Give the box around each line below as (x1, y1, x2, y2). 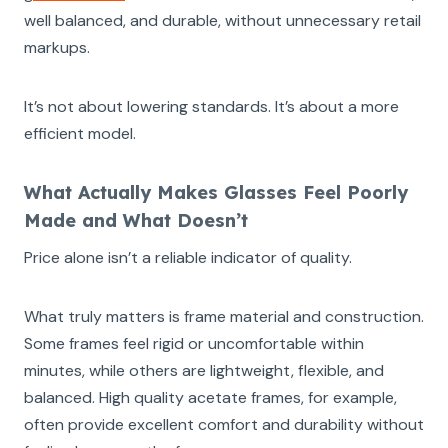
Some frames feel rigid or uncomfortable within (24, 332, 364, 354)
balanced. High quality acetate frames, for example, (24, 386, 397, 408)
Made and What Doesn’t (24, 208, 248, 232)
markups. (24, 36, 90, 58)
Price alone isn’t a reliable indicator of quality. (24, 246, 352, 268)
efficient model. (24, 122, 136, 144)
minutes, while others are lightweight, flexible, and (24, 359, 384, 381)
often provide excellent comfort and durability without (24, 413, 424, 435)
